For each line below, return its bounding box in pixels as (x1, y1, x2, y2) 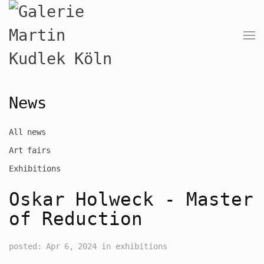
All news (9, 127, 46, 137)
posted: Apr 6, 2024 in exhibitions (9, 242, 167, 251)
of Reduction (9, 209, 143, 229)
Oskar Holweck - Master (9, 189, 253, 210)
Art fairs (9, 146, 51, 155)
